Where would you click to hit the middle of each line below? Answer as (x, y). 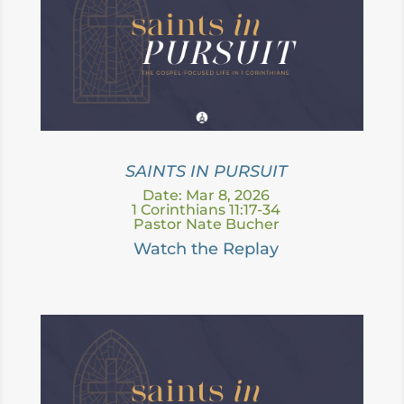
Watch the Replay (207, 248)
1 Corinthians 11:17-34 (207, 209)
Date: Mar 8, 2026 (207, 195)
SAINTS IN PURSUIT (206, 171)
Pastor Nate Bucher (206, 224)
